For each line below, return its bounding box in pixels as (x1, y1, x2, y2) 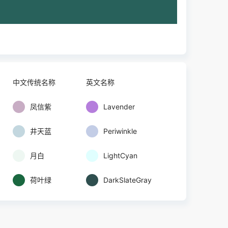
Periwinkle (103, 127, 137, 135)
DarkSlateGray (103, 176, 152, 184)
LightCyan (103, 151, 138, 160)
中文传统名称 (12, 78, 55, 87)
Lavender (103, 102, 135, 111)
